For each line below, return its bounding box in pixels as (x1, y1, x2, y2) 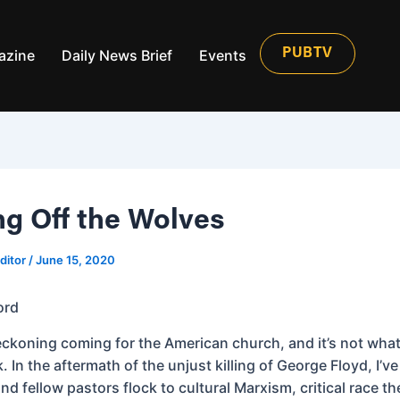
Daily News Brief (62, 46, 172, 64)
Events (199, 46, 246, 64)
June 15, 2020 (36, 252, 115, 267)
